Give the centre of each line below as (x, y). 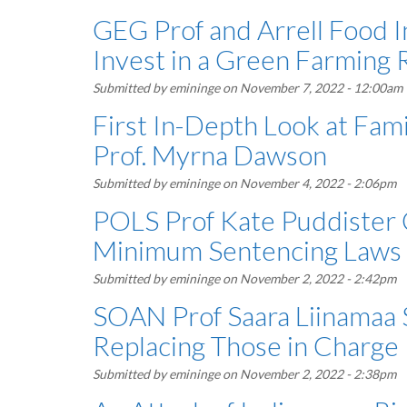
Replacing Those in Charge (246, 345)
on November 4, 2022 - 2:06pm (308, 183)
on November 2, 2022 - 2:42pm (308, 278)
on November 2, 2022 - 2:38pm (308, 374)
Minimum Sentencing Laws (247, 250)
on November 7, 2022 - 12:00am (311, 88)
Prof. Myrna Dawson (210, 154)
